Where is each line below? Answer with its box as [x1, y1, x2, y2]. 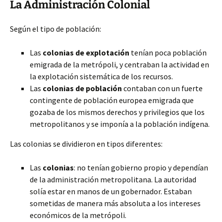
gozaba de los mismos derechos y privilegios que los [30, 107, 205, 117]
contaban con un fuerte [122, 83, 203, 93]
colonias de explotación [43, 48, 129, 57]
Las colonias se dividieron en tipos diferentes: [10, 139, 163, 149]
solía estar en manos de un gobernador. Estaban [30, 186, 192, 196]
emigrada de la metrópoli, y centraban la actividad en [30, 59, 209, 69]
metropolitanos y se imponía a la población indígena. [30, 119, 210, 129]
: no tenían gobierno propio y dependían [74, 163, 208, 172]
